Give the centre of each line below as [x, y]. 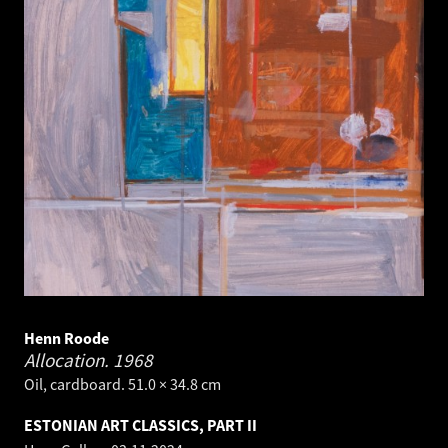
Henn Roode [66, 337]
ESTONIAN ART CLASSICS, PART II [140, 424]
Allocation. [68, 359]
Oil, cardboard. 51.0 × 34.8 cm [122, 383]
